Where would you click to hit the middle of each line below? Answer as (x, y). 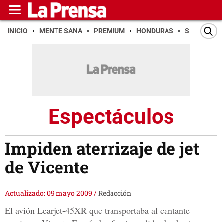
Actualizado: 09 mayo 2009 (49, 193)
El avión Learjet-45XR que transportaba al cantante (97, 210)
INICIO (18, 31)
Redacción (115, 193)
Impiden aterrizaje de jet (102, 148)
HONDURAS (155, 31)
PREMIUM (109, 31)
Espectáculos (111, 116)
